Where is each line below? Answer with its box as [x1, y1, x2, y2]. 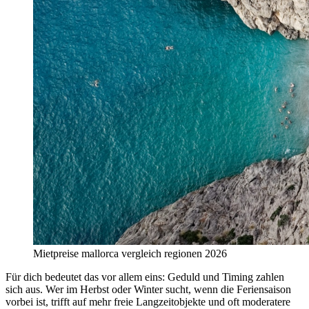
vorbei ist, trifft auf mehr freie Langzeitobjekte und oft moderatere [6, 295, 290, 308]
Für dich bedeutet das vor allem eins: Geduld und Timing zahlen [6, 270, 284, 283]
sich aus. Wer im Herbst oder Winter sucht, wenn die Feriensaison [6, 283, 291, 295]
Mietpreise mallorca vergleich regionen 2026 [33, 247, 227, 259]
